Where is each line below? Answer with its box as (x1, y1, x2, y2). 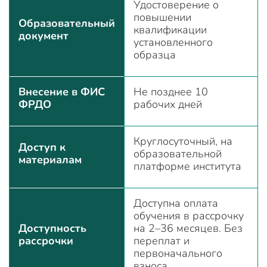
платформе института (133, 159, 241, 173)
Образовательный (18, 15, 115, 30)
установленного (133, 35, 213, 49)
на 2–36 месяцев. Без (133, 221, 243, 235)
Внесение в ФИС (18, 84, 105, 99)
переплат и (133, 233, 190, 248)
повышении (133, 10, 191, 24)
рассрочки (18, 233, 73, 248)
